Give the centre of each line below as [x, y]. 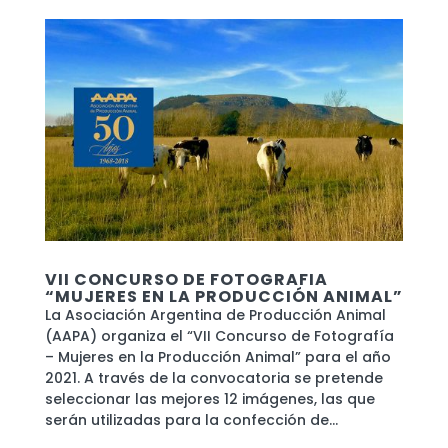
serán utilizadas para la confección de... [191, 420]
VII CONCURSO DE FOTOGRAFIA [186, 280]
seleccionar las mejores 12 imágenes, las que [209, 399]
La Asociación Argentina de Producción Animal [215, 315]
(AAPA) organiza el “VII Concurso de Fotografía [219, 336]
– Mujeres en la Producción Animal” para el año [217, 357]
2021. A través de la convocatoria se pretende [213, 378]
